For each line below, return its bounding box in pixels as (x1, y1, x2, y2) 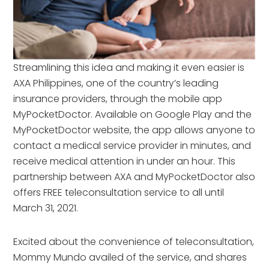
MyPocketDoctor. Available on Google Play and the (13, 107, 252, 122)
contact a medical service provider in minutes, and (13, 139, 252, 153)
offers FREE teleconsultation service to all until (13, 186, 225, 200)
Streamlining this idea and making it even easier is (13, 61, 245, 75)
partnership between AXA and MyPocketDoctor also (13, 170, 256, 184)
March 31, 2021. (13, 201, 79, 216)
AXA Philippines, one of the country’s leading (13, 76, 219, 91)
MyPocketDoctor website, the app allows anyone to (13, 123, 256, 138)
